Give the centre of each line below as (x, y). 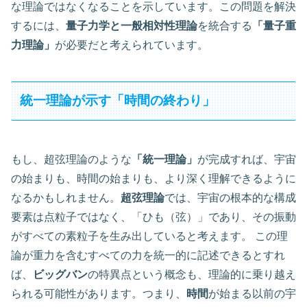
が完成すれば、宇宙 (247, 159)
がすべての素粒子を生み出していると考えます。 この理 (149, 236)
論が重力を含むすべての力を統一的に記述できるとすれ (148, 255)
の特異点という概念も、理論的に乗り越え (192, 274)
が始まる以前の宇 (252, 293)
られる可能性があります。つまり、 (99, 293)
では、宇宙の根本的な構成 (230, 197)
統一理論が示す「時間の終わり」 (118, 101)
